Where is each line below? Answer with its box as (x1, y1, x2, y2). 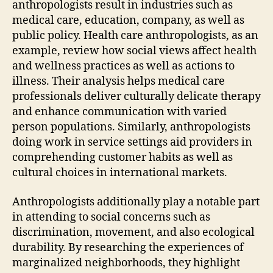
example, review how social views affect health (12, 44, 257, 58)
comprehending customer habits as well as (12, 151, 233, 165)
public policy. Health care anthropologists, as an (12, 29, 258, 43)
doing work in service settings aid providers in (12, 135, 252, 149)
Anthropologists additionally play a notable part (12, 194, 260, 209)
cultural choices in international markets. (12, 166, 227, 180)
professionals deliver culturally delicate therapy (12, 90, 261, 104)
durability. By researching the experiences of (12, 240, 244, 255)
